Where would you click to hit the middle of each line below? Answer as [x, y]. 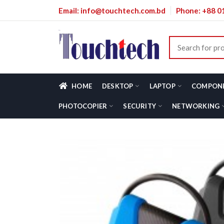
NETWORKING [196, 106]
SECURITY [140, 106]
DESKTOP [118, 86]
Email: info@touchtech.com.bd [112, 10]
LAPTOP [162, 86]
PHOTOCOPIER [83, 106]
